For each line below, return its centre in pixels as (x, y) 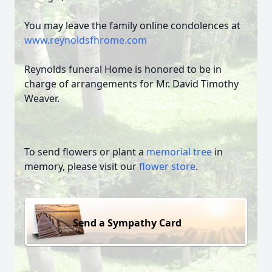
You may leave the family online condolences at (132, 25)
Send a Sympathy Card (127, 223)
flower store (167, 166)
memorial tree (179, 152)
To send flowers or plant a (85, 152)
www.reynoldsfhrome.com (86, 40)
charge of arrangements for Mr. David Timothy (131, 84)
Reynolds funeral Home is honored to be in (123, 69)
